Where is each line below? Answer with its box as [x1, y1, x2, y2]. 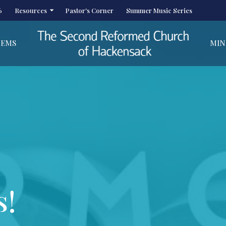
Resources [15, 6, 47, 15]
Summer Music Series [126, 6, 192, 15]
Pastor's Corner [65, 6, 114, 15]
